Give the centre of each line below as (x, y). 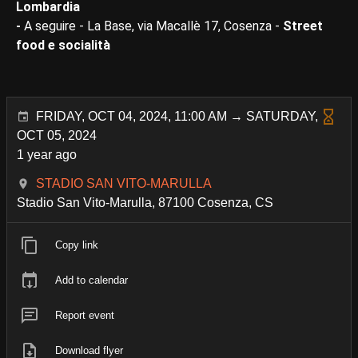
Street (303, 26)
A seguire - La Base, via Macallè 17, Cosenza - (153, 26)
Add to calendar (91, 280)
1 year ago (47, 154)
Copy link (77, 245)
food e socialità (63, 45)
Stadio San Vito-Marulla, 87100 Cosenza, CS (145, 202)
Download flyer (89, 350)
